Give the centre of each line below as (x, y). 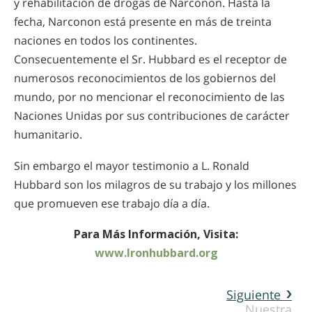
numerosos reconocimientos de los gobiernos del (145, 78)
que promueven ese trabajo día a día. (112, 203)
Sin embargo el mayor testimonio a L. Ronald (132, 165)
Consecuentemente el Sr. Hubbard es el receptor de (150, 60)
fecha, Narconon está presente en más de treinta (143, 22)
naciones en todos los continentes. (106, 41)
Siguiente (253, 294)
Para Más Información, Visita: (156, 234)
